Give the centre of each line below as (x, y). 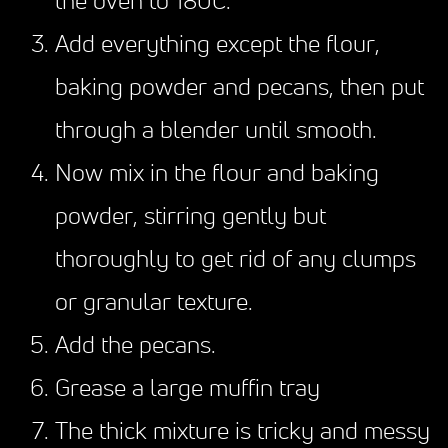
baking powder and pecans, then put (239, 88)
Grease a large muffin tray (187, 389)
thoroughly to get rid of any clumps (235, 260)
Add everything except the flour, (217, 45)
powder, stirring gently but (190, 217)
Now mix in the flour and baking (217, 174)
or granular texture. (154, 303)
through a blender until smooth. (216, 131)
